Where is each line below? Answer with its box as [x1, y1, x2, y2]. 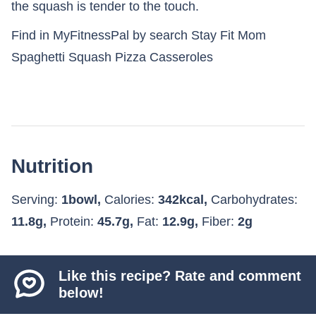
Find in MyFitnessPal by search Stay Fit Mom [11, 28, 266, 42]
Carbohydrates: [211, 192, 298, 207]
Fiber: [202, 214, 238, 229]
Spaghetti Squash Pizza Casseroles [11, 49, 213, 64]
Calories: [104, 192, 158, 207]
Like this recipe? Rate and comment [59, 268, 302, 284]
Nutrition [11, 154, 93, 177]
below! [59, 285, 104, 301]
